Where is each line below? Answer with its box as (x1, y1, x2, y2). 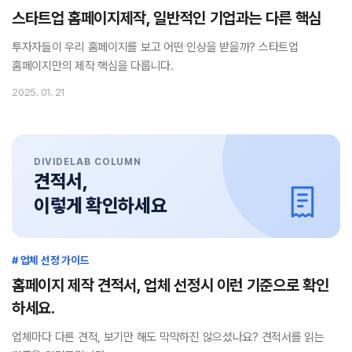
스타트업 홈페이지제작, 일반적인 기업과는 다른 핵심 (12, 8, 321, 27)
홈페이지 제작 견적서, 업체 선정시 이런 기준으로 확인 (12, 275, 329, 295)
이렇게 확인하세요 (34, 193, 167, 217)
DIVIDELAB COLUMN (34, 156, 142, 167)
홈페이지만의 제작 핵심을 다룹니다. (12, 58, 174, 73)
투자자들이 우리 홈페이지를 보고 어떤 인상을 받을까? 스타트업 (12, 39, 299, 54)
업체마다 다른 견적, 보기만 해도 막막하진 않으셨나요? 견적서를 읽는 (12, 329, 324, 344)
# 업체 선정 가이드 (12, 253, 90, 266)
